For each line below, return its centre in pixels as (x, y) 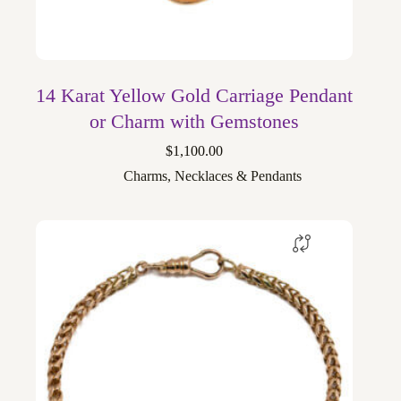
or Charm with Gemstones (195, 121)
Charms (145, 175)
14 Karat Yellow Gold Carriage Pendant (195, 95)
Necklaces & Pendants (238, 175)
